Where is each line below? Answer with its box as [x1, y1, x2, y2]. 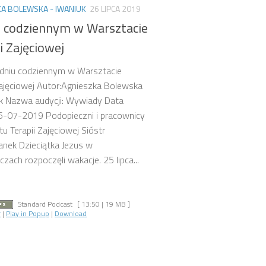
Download [55, 208, 87, 220]
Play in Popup [6, 208, 49, 220]
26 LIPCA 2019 [90, 2, 141, 15]
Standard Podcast [17, 198, 72, 210]
